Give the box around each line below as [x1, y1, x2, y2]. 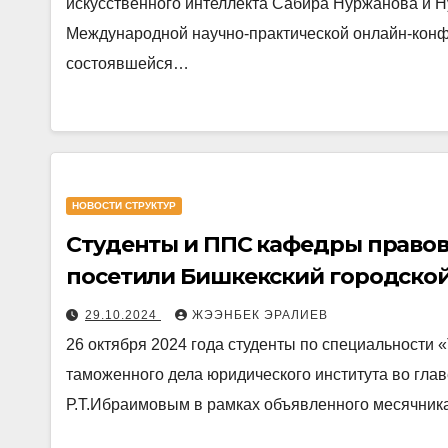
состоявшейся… [66, 55, 189, 72]
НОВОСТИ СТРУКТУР [72, 200, 176, 211]
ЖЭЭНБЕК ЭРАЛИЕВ [192, 308, 328, 322]
